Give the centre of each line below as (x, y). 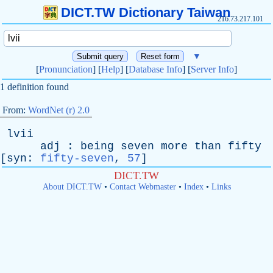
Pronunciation (66, 69)
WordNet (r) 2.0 (59, 110)
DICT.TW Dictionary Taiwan (145, 12)
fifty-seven (77, 158)
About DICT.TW (72, 187)
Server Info (212, 69)
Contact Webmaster (143, 187)
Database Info (155, 69)
